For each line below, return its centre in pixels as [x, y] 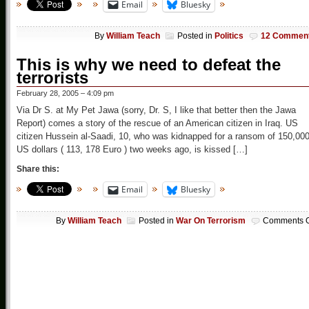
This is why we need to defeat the [149, 65]
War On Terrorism [211, 221]
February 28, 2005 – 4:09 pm [65, 93]
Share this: [38, 169]
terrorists [52, 78]
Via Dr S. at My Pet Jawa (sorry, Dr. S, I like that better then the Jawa [156, 110]
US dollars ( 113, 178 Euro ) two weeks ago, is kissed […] [132, 150]
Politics [229, 36]
